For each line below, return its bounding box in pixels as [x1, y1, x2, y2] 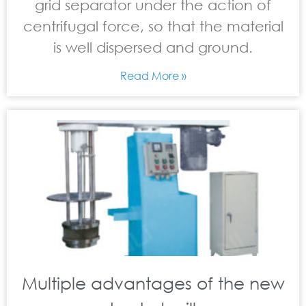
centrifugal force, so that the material [23, 18, 283, 34]
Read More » [120, 68, 186, 83]
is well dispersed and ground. [53, 39, 253, 55]
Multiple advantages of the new [21, 272, 285, 293]
